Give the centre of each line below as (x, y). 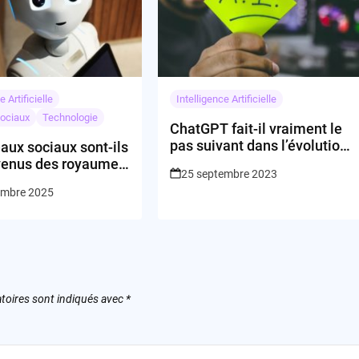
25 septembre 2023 (230, 173)
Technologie (71, 117)
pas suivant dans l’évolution (259, 145)
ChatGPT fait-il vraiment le (256, 128)
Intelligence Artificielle (227, 99)
